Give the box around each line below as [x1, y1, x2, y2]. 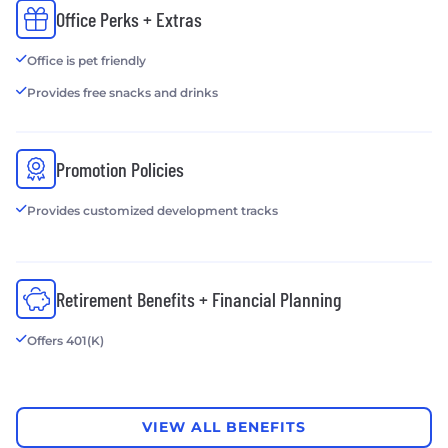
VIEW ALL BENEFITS [142, 418, 306, 437]
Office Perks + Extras [56, 6, 202, 31]
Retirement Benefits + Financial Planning [56, 286, 341, 311]
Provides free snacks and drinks [27, 84, 218, 100]
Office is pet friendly [27, 52, 146, 68]
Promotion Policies [56, 156, 184, 181]
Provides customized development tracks [27, 202, 278, 218]
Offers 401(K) [27, 332, 104, 348]
